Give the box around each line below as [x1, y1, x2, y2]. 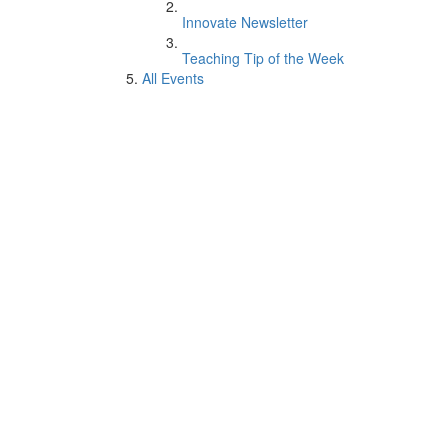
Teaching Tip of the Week [182, 48, 344, 68]
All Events [142, 68, 204, 88]
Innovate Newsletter [182, 12, 308, 32]
